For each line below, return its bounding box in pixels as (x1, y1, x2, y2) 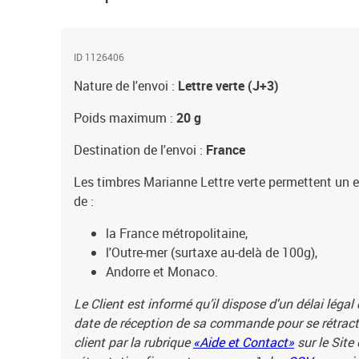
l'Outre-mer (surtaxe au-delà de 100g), (106, 244, 317, 261)
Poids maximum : (74, 109, 176, 127)
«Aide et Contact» (193, 333, 294, 351)
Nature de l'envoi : (74, 77, 178, 95)
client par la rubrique (74, 333, 193, 351)
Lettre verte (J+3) (178, 77, 279, 95)
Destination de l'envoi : (74, 141, 206, 159)
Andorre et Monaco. (106, 263, 218, 280)
